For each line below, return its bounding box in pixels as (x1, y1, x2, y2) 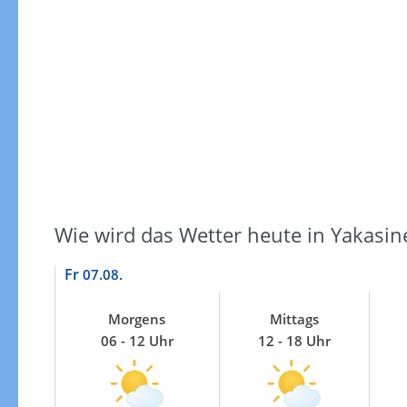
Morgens (108, 310, 165, 328)
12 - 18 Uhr (257, 332, 331, 350)
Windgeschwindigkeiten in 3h (131, 378, 278, 393)
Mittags (269, 310, 319, 328)
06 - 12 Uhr (100, 332, 174, 350)
